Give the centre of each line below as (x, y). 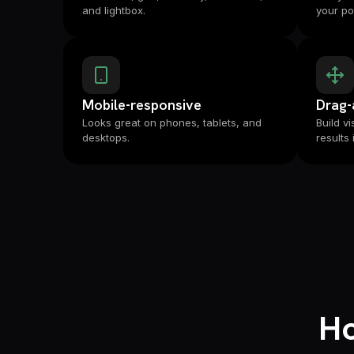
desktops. (106, 137)
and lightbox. (114, 10)
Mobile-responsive (142, 105)
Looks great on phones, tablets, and (172, 122)
